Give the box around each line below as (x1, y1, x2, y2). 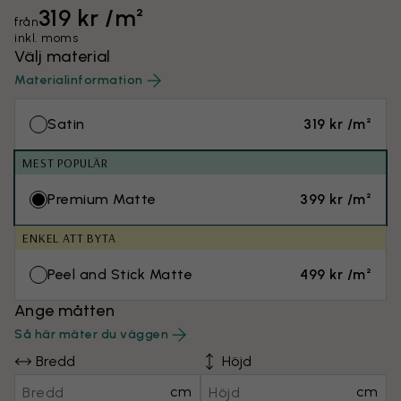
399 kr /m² (300, 191, 371, 208)
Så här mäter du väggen (14, 327, 168, 342)
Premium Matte (47, 191, 157, 208)
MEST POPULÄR (22, 155, 109, 171)
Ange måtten (14, 301, 115, 320)
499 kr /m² (300, 266, 371, 283)
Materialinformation (14, 73, 143, 88)
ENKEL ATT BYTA (22, 230, 116, 246)
